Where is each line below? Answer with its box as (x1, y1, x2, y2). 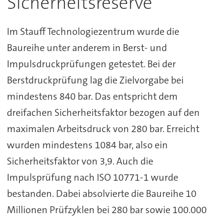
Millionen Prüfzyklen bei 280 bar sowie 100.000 (6, 203, 207, 216)
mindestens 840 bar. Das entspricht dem (6, 89, 178, 103)
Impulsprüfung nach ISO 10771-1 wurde (6, 170, 178, 184)
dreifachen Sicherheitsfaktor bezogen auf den (6, 106, 200, 119)
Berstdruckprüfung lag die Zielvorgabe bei (6, 73, 184, 86)
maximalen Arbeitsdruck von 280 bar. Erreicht (6, 122, 199, 135)
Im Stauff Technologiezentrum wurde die (6, 25, 179, 38)
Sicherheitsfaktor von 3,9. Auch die (6, 154, 153, 167)
